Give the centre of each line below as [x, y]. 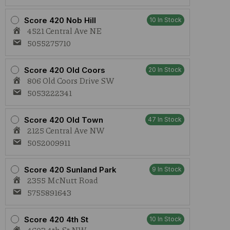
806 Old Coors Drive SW [71, 80]
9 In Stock [167, 169]
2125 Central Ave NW [66, 130]
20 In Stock [165, 70]
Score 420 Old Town [64, 120]
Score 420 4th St [56, 219]
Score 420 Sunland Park [70, 169]
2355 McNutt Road [63, 180]
